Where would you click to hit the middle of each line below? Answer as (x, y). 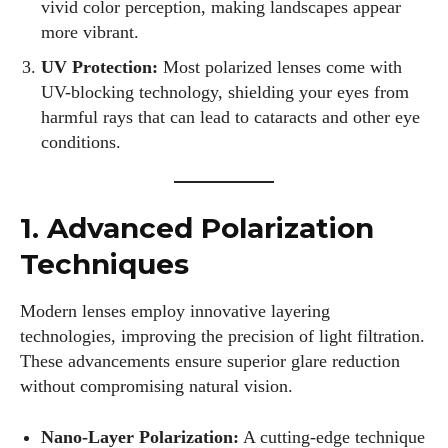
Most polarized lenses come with (280, 67)
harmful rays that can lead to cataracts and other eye (230, 117)
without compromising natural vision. (156, 386)
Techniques (104, 264)
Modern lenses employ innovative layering (175, 311)
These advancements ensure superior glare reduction (210, 361)
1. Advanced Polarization (197, 228)
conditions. (81, 142)
